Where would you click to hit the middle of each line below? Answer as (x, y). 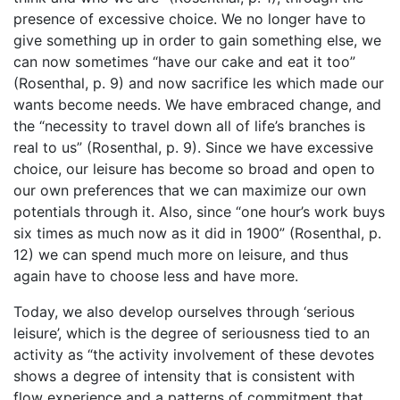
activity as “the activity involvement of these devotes (194, 355)
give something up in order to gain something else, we (197, 41)
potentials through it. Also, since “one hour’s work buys (199, 212)
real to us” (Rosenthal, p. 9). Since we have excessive (193, 148)
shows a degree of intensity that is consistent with (184, 376)
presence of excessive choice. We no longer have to (190, 19)
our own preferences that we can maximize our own (190, 191)
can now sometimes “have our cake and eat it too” (184, 62)
